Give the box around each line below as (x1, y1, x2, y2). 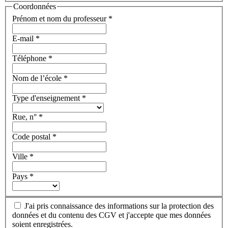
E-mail (12, 34, 36, 43)
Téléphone (12, 53, 48, 63)
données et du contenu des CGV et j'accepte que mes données (12, 211, 211, 220)
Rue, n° (12, 112, 39, 121)
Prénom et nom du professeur (12, 14, 108, 23)
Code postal (12, 132, 52, 141)
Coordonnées (13, 2, 56, 11)
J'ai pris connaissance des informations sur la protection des (24, 202, 214, 211)
